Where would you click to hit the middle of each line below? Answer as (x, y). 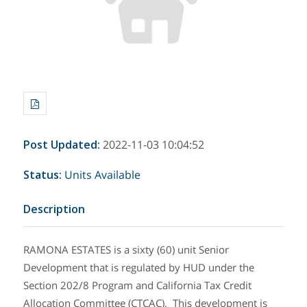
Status (41, 175)
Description (54, 209)
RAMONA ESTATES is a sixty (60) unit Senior (126, 250)
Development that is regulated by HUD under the (138, 268)
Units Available (102, 175)
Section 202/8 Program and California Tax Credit (137, 285)
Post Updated (60, 145)
